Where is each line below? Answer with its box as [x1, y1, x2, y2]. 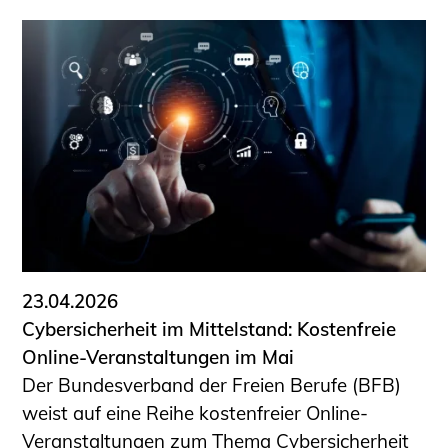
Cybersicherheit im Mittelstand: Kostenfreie [22, 317, 397, 342]
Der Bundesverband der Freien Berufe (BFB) [22, 373, 402, 398]
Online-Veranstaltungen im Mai [22, 345, 295, 370]
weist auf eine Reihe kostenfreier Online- [22, 401, 369, 426]
